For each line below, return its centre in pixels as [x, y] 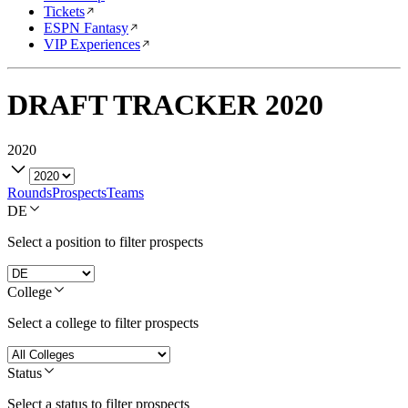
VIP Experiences [92, 44]
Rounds [30, 192]
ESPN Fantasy [86, 28]
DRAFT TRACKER [133, 105]
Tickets [64, 11]
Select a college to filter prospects [103, 322]
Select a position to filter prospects [105, 241]
